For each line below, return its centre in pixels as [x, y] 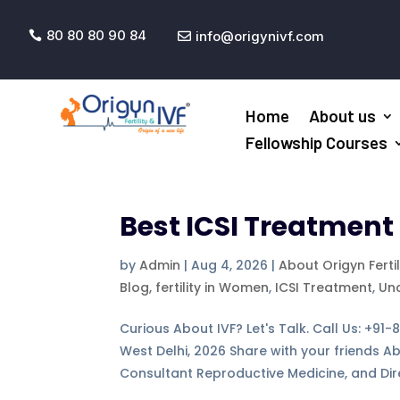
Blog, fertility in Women [195, 288]
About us [343, 116]
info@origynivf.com [260, 36]
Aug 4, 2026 [230, 266]
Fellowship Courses [317, 143]
